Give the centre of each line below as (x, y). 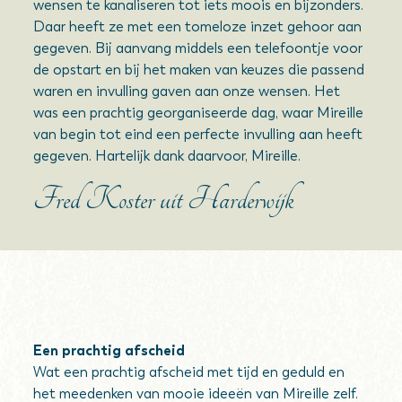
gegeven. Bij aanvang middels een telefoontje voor (198, 48)
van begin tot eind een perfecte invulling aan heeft (198, 134)
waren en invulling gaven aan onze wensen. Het (187, 91)
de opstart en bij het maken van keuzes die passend (199, 70)
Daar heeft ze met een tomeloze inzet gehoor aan (198, 26)
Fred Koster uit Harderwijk (164, 199)
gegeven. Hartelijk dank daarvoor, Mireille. (167, 156)
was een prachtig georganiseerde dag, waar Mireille (199, 113)
